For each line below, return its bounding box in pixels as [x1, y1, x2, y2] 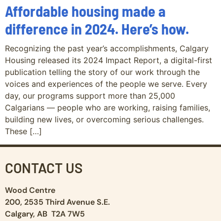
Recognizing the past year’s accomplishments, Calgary [5, 43, 209, 54]
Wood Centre [5, 184, 55, 195]
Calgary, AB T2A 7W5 [5, 208, 85, 219]
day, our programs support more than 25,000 [5, 91, 175, 101]
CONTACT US [5, 159, 83, 176]
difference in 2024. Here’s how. [5, 20, 189, 38]
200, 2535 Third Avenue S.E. [5, 196, 110, 207]
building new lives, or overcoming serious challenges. [5, 114, 204, 125]
